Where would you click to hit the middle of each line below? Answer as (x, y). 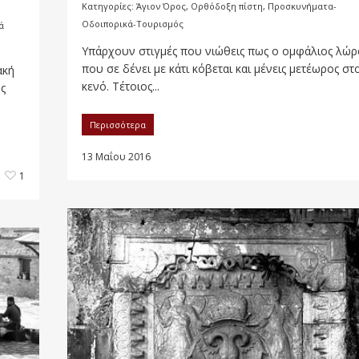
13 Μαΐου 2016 (116, 157)
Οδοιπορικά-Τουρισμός (133, 24)
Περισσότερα (118, 125)
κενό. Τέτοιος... (121, 87)
